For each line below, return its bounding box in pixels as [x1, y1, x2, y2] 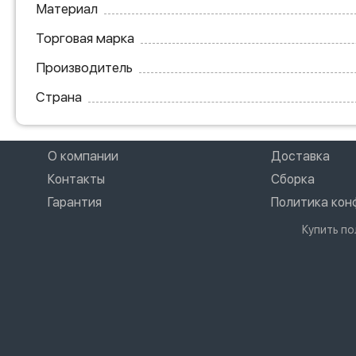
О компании [48, 148, 118, 164]
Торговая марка [36, 29, 134, 46]
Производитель [36, 59, 133, 75]
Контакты [48, 171, 105, 187]
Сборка [271, 171, 315, 187]
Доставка [271, 148, 330, 164]
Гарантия [48, 194, 102, 210]
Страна [36, 88, 82, 105]
